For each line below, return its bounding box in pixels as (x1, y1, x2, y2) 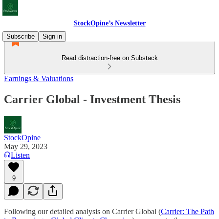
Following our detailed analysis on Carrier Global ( (4, 207, 161, 216)
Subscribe (6, 33, 35, 40)
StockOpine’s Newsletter (73, 20, 146, 27)
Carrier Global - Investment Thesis (4, 92, 180, 106)
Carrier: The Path (161, 207, 214, 216)
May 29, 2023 (4, 142, 47, 151)
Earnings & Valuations (4, 74, 73, 83)
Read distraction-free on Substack (61, 54, 158, 62)
